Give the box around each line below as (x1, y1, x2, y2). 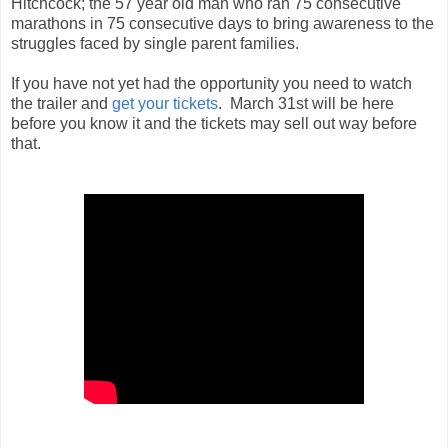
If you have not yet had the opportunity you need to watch (11, 74, 412, 92)
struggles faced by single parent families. (11, 34, 299, 52)
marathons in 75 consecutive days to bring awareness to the (11, 14, 434, 32)
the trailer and (11, 94, 112, 112)
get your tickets (112, 94, 218, 112)
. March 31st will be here (218, 94, 394, 112)
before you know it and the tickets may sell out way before (11, 114, 417, 132)
